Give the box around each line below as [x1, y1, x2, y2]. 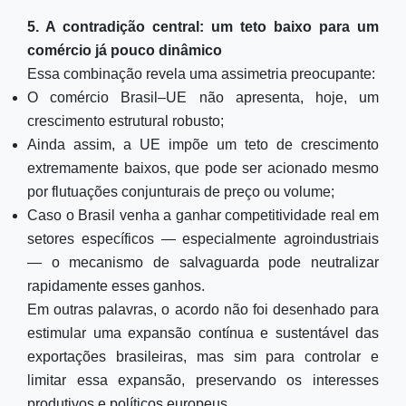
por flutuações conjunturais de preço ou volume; [27, 184, 334, 199]
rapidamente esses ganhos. [27, 278, 205, 294]
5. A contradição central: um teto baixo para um [27, 19, 379, 34]
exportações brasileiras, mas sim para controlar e [27, 349, 379, 364]
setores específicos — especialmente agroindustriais [27, 231, 379, 246]
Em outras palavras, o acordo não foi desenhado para [27, 302, 379, 317]
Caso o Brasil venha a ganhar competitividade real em [27, 208, 379, 223]
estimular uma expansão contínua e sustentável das [27, 325, 379, 341]
